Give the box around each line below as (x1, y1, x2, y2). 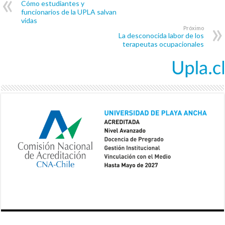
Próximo (183, 25, 204, 32)
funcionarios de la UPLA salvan (21, 8, 117, 17)
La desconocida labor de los (118, 31, 204, 40)
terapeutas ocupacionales (122, 40, 204, 49)
